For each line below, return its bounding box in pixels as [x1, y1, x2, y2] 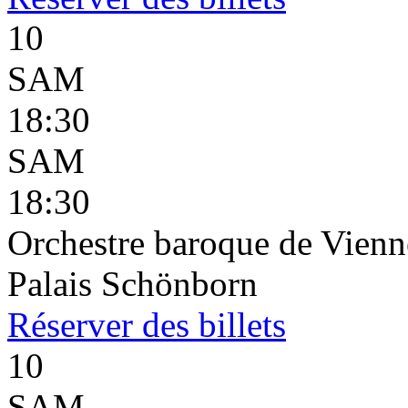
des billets [133, 305, 286, 344]
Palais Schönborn [7, 264, 258, 303]
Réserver [7, 305, 133, 344]
